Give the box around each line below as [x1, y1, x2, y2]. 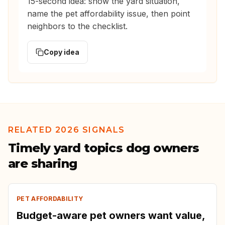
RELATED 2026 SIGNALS [8, 125, 125, 135]
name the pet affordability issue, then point [27, 9, 190, 19]
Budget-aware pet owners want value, [17, 209, 205, 222]
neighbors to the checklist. [27, 21, 128, 32]
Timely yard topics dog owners [8, 141, 199, 156]
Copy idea [44, 48, 79, 57]
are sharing [8, 156, 77, 171]
